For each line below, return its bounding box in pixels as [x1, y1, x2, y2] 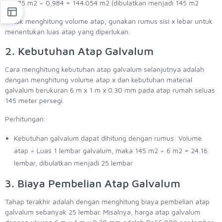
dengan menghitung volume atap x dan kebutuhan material [5, 75, 192, 84]
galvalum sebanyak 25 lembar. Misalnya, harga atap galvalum [5, 208, 200, 217]
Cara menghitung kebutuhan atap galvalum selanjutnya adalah [5, 65, 204, 74]
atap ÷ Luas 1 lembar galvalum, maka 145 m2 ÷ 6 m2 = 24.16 [14, 146, 208, 155]
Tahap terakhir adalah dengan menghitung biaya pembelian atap [5, 197, 210, 206]
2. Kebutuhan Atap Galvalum [5, 45, 154, 58]
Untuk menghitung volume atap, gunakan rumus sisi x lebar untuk [5, 17, 213, 26]
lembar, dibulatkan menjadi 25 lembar [14, 159, 133, 167]
